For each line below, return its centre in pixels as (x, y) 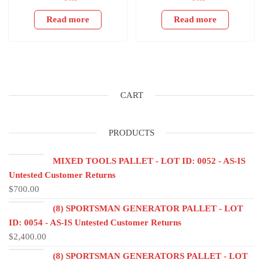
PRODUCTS (131, 132)
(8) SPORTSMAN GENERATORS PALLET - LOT (150, 256)
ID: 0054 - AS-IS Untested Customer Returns (95, 222)
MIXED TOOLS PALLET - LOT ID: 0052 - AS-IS (149, 161)
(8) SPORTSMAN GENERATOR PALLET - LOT (148, 208)
